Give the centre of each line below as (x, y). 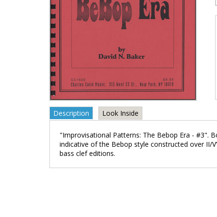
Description (71, 113)
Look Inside (120, 113)
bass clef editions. (87, 153)
